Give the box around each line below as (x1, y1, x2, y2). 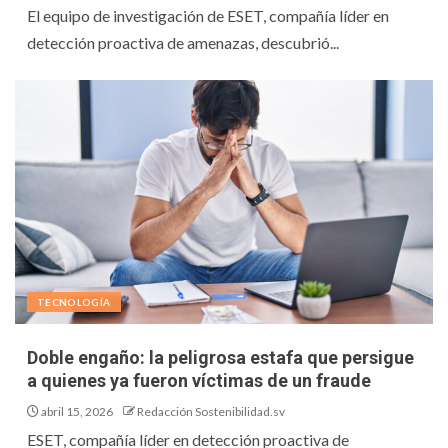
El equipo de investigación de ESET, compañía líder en (27, 6, 389, 26)
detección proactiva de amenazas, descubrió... (27, 33, 339, 53)
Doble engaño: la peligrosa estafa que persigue (27, 347, 414, 369)
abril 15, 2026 (39, 404, 113, 420)
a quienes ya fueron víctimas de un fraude (27, 370, 371, 392)
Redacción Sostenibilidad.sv (137, 404, 285, 420)
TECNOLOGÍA (37, 296, 111, 309)
